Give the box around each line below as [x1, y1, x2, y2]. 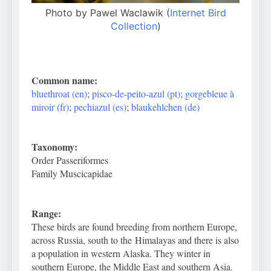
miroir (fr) [31, 100, 69, 114]
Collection [110, 20, 157, 33]
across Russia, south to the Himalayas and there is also [31, 233, 239, 247]
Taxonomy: [31, 140, 77, 154]
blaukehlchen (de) [131, 100, 200, 114]
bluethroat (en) [31, 87, 87, 100]
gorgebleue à [185, 87, 234, 100]
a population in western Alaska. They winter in [31, 247, 211, 260]
